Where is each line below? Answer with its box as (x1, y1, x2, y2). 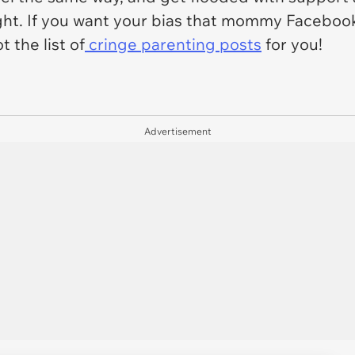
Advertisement (143, 125, 212, 137)
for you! (261, 34, 323, 54)
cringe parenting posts (85, 34, 261, 54)
